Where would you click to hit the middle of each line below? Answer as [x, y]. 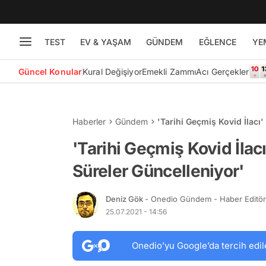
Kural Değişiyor [112, 71]
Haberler [89, 121]
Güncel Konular [50, 71]
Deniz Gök [125, 199]
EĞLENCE [217, 42]
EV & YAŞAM [105, 42]
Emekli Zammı [169, 71]
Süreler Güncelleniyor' [158, 171]
